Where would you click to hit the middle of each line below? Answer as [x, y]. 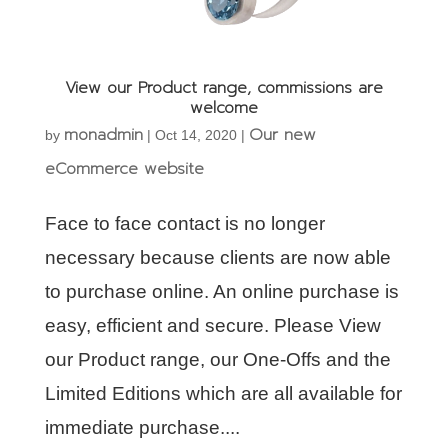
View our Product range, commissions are [223, 88]
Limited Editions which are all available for [223, 394]
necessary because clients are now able [217, 258]
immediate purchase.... [142, 428]
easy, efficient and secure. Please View [212, 326]
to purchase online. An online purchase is [221, 292]
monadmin [103, 135]
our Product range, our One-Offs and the [217, 360]
